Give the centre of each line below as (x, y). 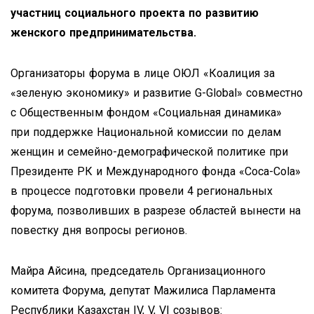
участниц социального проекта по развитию (135, 13)
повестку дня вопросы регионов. (99, 230)
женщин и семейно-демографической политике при (149, 151)
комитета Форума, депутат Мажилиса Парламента (143, 290)
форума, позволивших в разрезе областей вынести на (156, 210)
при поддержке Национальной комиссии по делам (146, 132)
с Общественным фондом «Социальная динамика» (146, 112)
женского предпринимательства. (103, 32)
